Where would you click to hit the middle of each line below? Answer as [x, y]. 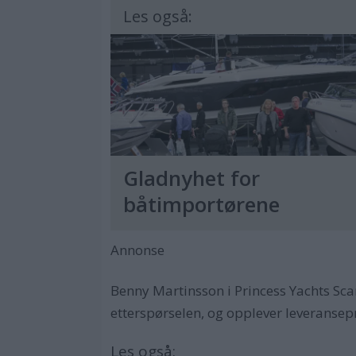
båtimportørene [202, 204]
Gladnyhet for [192, 178]
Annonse [138, 250]
